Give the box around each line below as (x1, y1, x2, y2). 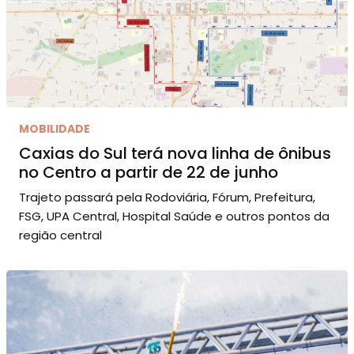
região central (19, 226, 102, 243)
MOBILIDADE (19, 120, 90, 137)
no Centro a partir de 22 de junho (19, 160, 278, 183)
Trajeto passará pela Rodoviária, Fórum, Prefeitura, (19, 188, 315, 205)
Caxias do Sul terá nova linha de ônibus (19, 141, 331, 164)
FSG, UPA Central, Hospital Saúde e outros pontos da (19, 207, 330, 224)
